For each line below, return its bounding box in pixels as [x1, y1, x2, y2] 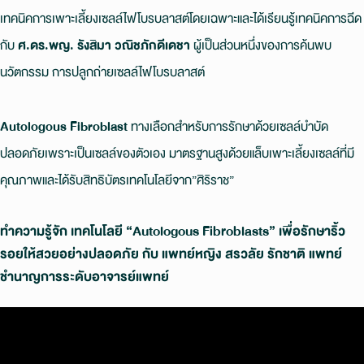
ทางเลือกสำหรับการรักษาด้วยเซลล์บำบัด [128, 115, 328, 137]
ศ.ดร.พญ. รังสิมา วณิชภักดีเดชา [18, 34, 190, 57]
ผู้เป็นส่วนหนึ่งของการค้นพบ [190, 34, 331, 57]
